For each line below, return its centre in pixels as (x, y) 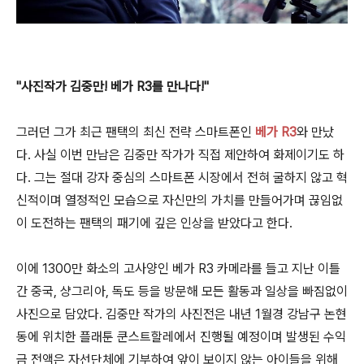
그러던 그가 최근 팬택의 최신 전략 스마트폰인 (134, 132)
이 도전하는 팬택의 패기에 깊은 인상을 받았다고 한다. (154, 223)
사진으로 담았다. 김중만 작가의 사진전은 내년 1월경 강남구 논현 (182, 314)
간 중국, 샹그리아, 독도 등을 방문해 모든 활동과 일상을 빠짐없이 (182, 292)
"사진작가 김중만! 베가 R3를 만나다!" (113, 87)
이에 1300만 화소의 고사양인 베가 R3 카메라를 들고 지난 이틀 (178, 269)
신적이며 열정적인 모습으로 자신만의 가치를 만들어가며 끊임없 (180, 201)
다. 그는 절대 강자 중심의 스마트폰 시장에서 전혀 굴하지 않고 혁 (182, 178)
